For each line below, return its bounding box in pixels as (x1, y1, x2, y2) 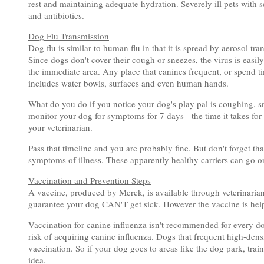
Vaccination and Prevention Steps (28, 174, 151, 186)
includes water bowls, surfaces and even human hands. (28, 77, 229, 89)
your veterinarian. (28, 121, 93, 133)
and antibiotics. (28, 9, 84, 21)
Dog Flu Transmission (28, 30, 109, 42)
